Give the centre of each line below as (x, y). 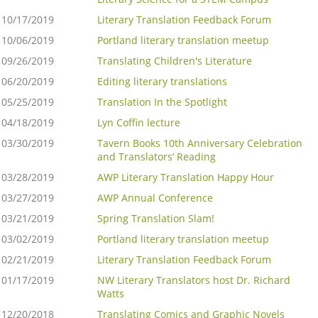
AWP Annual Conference (155, 198)
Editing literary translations (162, 82)
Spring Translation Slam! (156, 219)
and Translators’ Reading (157, 157)
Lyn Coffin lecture (139, 123)
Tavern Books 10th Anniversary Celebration (200, 143)
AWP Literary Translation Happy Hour (186, 177)
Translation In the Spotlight (162, 102)
